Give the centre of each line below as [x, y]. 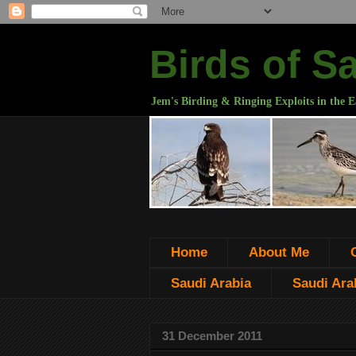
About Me [279, 253]
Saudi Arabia [211, 283]
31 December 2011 [212, 336]
